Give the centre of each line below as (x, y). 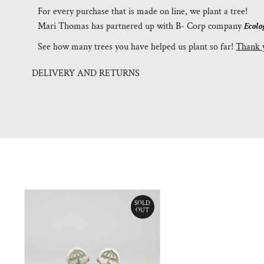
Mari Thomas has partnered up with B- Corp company (141, 27)
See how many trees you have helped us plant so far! (137, 47)
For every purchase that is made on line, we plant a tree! (143, 12)
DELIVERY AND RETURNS (86, 74)
